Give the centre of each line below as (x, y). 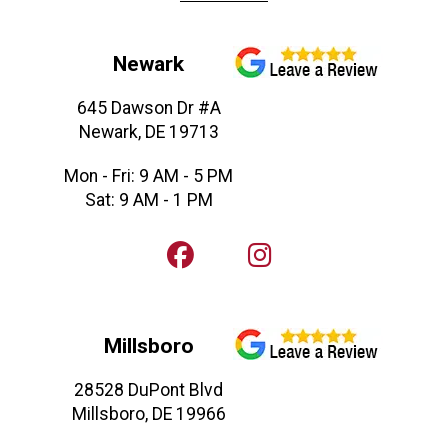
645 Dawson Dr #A (148, 108)
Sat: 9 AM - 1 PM (148, 200)
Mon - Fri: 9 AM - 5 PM (149, 176)
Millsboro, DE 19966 (148, 414)
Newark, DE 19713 (148, 132)
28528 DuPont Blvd (149, 390)
